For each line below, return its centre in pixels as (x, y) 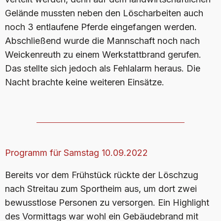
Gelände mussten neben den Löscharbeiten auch (104, 13)
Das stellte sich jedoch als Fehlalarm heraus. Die (103, 68)
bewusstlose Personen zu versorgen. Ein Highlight (107, 202)
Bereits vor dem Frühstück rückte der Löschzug (102, 175)
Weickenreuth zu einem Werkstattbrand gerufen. (103, 54)
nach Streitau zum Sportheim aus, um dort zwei (101, 188)
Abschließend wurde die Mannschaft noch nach (102, 40)
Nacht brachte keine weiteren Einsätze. (85, 82)
